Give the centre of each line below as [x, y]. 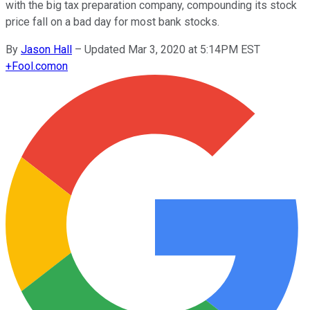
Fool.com [34, 66]
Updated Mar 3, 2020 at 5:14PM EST [172, 49]
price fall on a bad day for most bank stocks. [112, 21]
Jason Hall [46, 49]
